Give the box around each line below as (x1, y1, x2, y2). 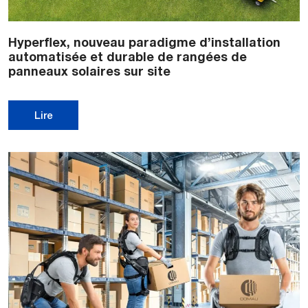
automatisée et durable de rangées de (8, 49, 247, 65)
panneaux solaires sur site (8, 63, 170, 79)
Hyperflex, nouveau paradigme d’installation (8, 34, 280, 50)
